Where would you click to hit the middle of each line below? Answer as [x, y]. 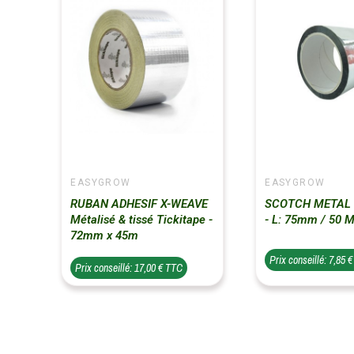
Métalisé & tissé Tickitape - [142, 220]
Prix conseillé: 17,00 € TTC [129, 268]
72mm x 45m [105, 236]
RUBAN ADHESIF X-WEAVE [139, 204]
